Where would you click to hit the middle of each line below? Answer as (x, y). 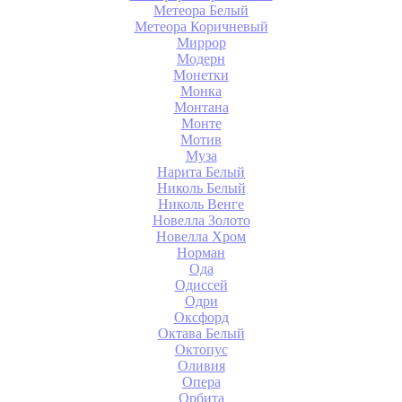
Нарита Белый (201, 171)
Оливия (201, 365)
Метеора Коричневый (201, 26)
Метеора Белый (201, 10)
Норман (201, 252)
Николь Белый (201, 188)
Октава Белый (201, 333)
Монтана (201, 107)
